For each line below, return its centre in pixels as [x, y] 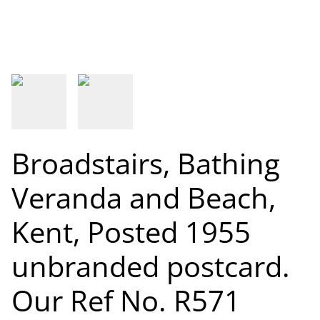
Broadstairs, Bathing [146, 163]
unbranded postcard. [151, 266]
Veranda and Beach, [144, 197]
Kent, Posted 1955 [131, 232]
